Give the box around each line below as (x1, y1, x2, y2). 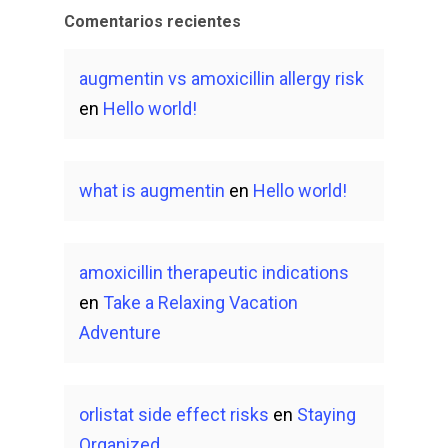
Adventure (79, 322, 161, 343)
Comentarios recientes (64, 12, 241, 31)
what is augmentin (79, 180, 225, 201)
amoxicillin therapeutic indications (79, 262, 349, 283)
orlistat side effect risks (79, 404, 269, 425)
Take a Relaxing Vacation (103, 292, 298, 313)
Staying (297, 404, 356, 425)
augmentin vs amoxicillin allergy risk (79, 68, 364, 89)
